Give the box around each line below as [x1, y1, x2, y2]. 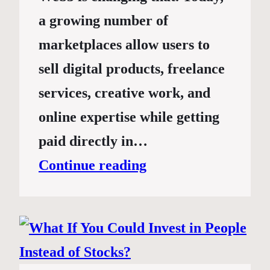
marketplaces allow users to [39, 37, 210, 53]
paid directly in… [39, 133, 148, 149]
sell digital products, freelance [39, 61, 225, 77]
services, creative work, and [39, 85, 210, 101]
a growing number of [39, 13, 168, 29]
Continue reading [39, 157, 146, 174]
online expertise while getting [39, 109, 219, 125]
